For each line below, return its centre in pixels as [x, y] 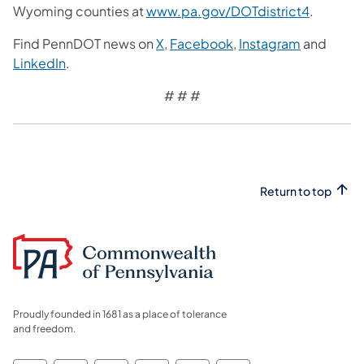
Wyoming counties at [80, 11]
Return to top [296, 191]
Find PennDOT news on [84, 43]
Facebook [201, 43]
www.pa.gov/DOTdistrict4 [228, 11]
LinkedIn [39, 63]
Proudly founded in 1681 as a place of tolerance [120, 314]
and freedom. [44, 329]
